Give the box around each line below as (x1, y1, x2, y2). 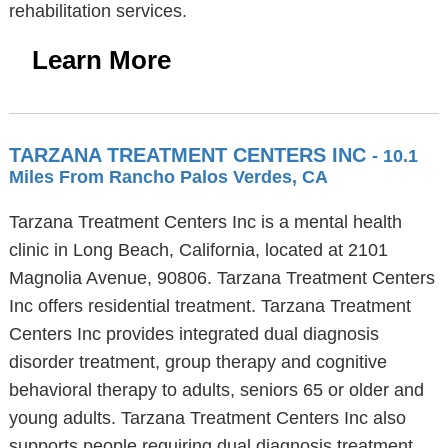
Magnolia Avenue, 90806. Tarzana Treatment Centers (8, 268, 435, 288)
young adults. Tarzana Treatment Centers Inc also (8, 408, 406, 428)
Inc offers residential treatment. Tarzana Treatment (8, 296, 411, 316)
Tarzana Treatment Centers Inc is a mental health (8, 212, 402, 232)
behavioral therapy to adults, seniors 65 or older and (8, 380, 424, 400)
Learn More (31, 45, 171, 75)
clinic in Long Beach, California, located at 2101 (8, 240, 388, 260)
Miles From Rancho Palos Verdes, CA (8, 167, 328, 187)
